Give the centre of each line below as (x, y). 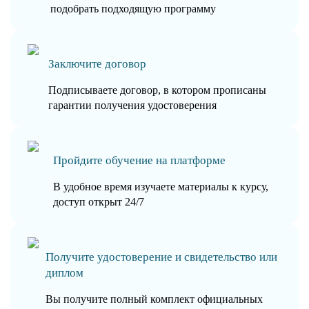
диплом (65, 272)
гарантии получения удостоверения (132, 105)
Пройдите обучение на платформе (139, 160)
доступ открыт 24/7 (98, 201)
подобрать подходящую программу (133, 8)
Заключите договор (97, 63)
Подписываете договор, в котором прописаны (157, 90)
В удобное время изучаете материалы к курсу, (160, 186)
